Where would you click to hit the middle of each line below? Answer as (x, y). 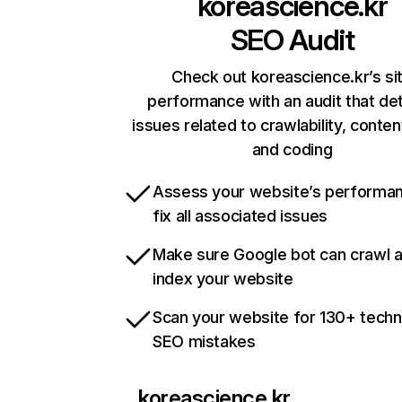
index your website (223, 279)
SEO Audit (292, 40)
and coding (292, 150)
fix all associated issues (240, 216)
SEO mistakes (204, 342)
